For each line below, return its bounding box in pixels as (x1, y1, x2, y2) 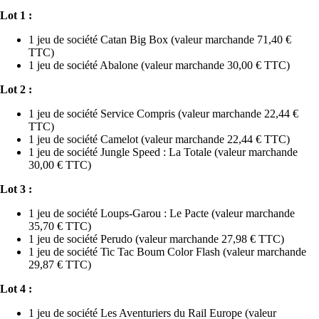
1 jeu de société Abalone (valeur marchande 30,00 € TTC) (28, 58, 290, 71)
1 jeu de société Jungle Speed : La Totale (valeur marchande (28, 145, 298, 158)
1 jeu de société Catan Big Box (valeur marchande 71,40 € (28, 33, 291, 46)
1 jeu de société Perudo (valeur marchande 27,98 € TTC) (28, 232, 284, 245)
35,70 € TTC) (28, 219, 91, 232)
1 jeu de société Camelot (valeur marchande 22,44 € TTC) (28, 132, 290, 145)
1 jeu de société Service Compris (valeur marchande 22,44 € (28, 107, 298, 120)
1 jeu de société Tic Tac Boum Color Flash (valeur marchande (28, 245, 306, 258)
